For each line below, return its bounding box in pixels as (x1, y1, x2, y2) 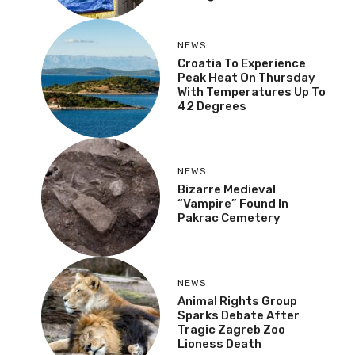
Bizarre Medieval (177, 181, 276, 197)
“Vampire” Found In (177, 196, 288, 211)
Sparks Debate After (177, 307, 300, 323)
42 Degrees (177, 98, 246, 113)
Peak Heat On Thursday (177, 70, 315, 85)
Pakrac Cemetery (177, 210, 281, 225)
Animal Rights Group (177, 293, 297, 308)
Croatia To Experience (177, 55, 306, 71)
